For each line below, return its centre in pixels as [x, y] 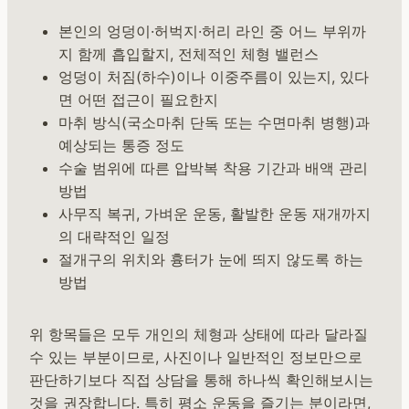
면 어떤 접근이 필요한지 [138, 100]
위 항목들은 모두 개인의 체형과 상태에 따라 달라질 [199, 335]
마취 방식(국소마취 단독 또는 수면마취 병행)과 [214, 123]
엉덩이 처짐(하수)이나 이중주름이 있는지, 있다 [214, 77]
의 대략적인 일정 [114, 237]
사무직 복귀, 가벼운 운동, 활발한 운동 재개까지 [215, 214]
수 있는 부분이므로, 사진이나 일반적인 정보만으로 [196, 357]
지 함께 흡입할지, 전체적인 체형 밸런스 [189, 54]
